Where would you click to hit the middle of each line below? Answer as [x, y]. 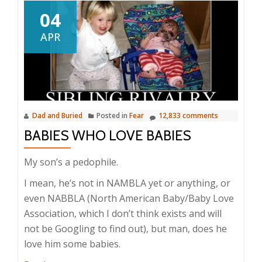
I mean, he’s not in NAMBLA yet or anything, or [127, 183]
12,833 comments [188, 115]
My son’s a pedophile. [71, 162]
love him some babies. [72, 244]
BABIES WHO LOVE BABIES [108, 135]
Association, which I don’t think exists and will [123, 213]
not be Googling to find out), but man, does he [125, 228]
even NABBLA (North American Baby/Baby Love [129, 198]
